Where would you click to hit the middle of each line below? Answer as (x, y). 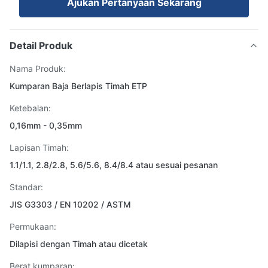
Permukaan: (33, 226)
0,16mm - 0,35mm (46, 125)
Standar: (26, 187)
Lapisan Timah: (39, 147)
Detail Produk (41, 45)
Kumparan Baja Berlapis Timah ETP (78, 86)
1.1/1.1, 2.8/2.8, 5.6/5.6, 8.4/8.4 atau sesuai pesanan (114, 165)
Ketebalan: (30, 108)
